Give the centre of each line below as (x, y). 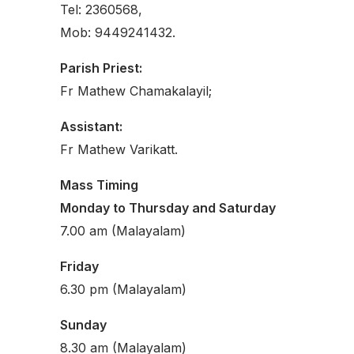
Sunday (83, 325)
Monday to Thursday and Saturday (168, 208)
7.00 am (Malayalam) (123, 231)
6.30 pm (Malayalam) (123, 290)
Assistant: (91, 127)
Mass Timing (99, 185)
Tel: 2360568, (101, 10)
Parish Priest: (101, 68)
